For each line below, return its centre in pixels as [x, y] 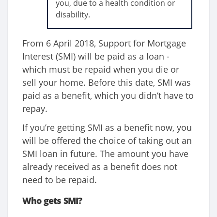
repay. [35, 109]
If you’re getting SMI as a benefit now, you [107, 128]
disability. [73, 15]
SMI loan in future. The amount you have [105, 154]
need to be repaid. [60, 180]
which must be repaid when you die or [101, 70]
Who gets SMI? [52, 201]
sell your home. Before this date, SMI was [107, 83]
